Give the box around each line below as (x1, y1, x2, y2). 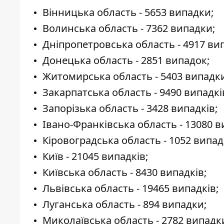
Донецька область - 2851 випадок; (42, 53, 209, 67)
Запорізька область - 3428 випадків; (42, 101, 217, 115)
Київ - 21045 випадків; (42, 149, 148, 163)
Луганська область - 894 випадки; (42, 197, 206, 211)
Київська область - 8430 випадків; (42, 165, 206, 179)
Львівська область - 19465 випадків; (42, 181, 218, 195)
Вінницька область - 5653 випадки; (42, 5, 213, 19)
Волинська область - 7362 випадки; (42, 21, 215, 35)
